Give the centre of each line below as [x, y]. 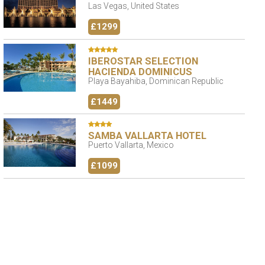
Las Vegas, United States [133, 6]
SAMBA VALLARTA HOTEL [147, 136]
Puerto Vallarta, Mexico [131, 145]
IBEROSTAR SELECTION [143, 61]
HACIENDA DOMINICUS [140, 71]
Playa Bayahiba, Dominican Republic [156, 81]
